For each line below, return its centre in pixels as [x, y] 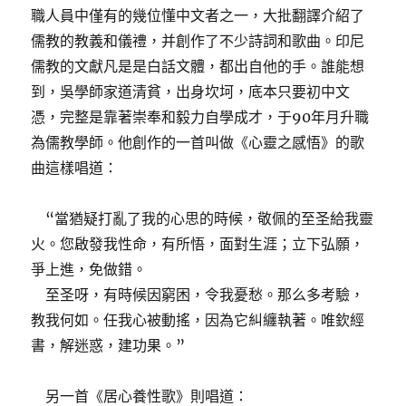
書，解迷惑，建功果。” [108, 346]
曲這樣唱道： [75, 168]
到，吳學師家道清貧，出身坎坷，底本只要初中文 [191, 92]
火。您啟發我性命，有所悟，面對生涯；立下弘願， [198, 244]
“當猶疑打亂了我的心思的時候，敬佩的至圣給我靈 [203, 219]
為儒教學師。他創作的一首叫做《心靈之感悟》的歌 [198, 143]
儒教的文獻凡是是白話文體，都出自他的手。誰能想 [198, 67]
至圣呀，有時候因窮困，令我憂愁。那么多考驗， [198, 295]
